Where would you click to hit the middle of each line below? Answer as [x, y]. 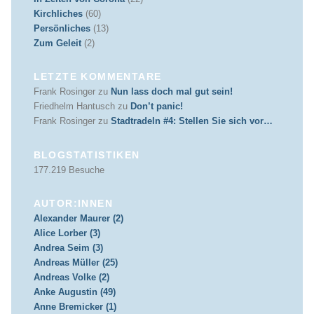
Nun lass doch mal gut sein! [171, 92]
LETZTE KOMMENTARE [97, 77]
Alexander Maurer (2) [78, 219]
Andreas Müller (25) [75, 263]
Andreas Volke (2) [71, 278]
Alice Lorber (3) [67, 233]
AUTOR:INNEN [73, 204]
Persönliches [62, 28]
